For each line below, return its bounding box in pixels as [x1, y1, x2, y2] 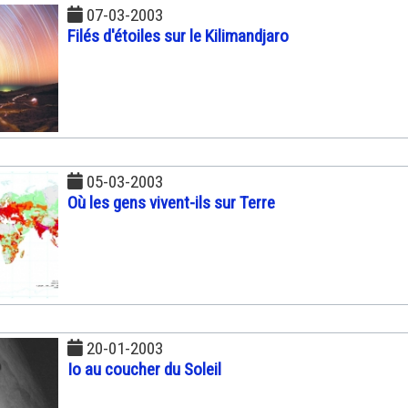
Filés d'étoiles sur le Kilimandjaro [67, 25, 289, 46]
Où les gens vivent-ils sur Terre [67, 191, 275, 213]
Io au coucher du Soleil [67, 358, 221, 380]
